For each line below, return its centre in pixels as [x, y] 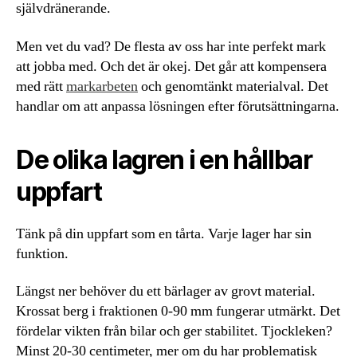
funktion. [42, 253]
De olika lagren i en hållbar [164, 159]
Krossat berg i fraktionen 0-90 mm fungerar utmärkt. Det [178, 311]
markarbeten [102, 86]
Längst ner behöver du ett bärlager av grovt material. [166, 291]
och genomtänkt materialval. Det [233, 86]
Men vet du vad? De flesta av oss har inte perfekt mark [171, 46]
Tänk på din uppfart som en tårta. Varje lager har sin [164, 233]
